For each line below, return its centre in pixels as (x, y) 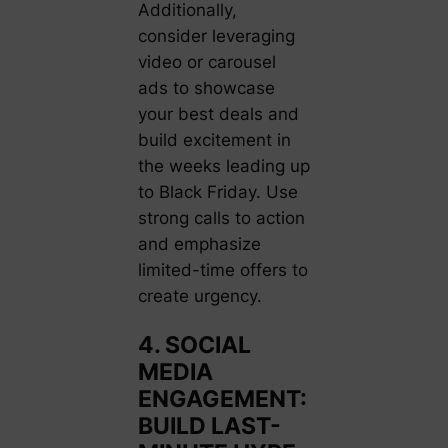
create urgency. (199, 295)
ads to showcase (206, 87)
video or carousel (206, 61)
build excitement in (214, 139)
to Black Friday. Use (217, 191)
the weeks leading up (223, 165)
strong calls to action (221, 217)
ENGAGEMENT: (222, 399)
